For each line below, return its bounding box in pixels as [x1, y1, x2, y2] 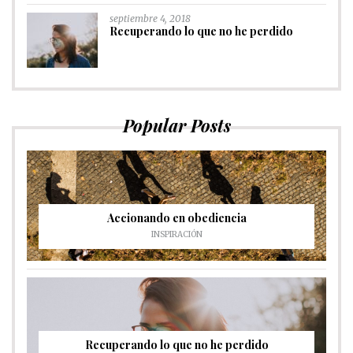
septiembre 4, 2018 [110, 13, 191, 25]
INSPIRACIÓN [150, 229, 203, 240]
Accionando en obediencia [106, 210, 247, 226]
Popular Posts [122, 113, 231, 138]
